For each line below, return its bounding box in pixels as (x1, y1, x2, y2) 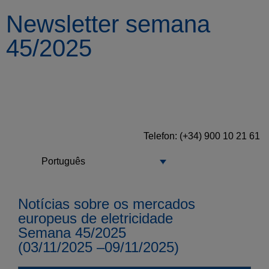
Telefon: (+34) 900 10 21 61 (144, 131, 260, 141)
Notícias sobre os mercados (18, 196, 195, 213)
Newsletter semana (6, 11, 210, 37)
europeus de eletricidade (18, 210, 173, 227)
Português (41, 156, 85, 167)
